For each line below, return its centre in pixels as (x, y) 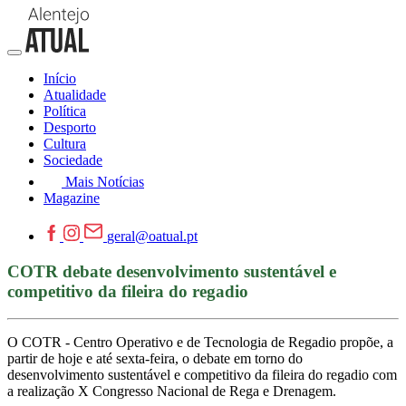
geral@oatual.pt (152, 236)
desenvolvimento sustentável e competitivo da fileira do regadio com (202, 375)
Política (65, 111)
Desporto (70, 127)
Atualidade (75, 95)
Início (60, 78)
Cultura (65, 144)
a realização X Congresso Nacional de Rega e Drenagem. (172, 391)
